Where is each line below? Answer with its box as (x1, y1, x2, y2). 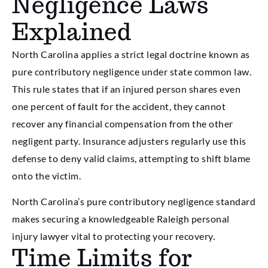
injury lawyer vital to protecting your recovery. (12, 230, 215, 242)
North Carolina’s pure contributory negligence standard (12, 196, 255, 208)
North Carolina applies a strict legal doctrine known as (12, 48, 250, 60)
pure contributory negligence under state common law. (12, 66, 251, 78)
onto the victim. (12, 170, 81, 182)
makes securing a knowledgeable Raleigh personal (12, 213, 230, 225)
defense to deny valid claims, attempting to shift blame (12, 153, 251, 165)
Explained (12, 17, 132, 47)
